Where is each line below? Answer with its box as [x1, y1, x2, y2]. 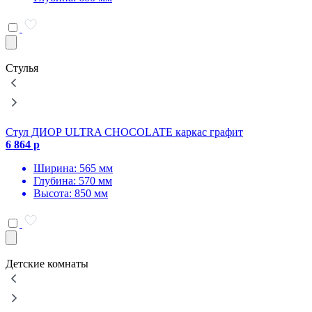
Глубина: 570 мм [33, 175, 112, 187]
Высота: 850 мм [33, 187, 108, 199]
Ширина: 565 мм [33, 162, 113, 174]
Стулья [6, 62, 38, 74]
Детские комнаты [6, 258, 88, 270]
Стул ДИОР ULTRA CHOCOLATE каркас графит [6, 126, 243, 138]
